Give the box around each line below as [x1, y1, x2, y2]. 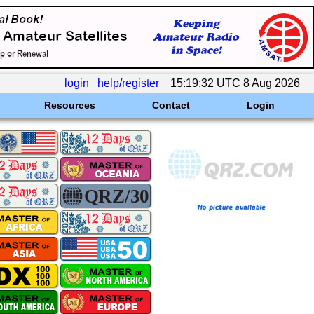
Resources [43, 100, 95, 111]
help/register [97, 77, 159, 89]
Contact [151, 100, 190, 111]
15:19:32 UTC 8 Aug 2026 [168, 77, 303, 89]
